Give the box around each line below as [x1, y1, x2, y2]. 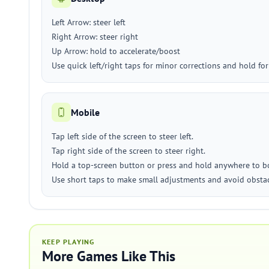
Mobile [71, 106, 100, 118]
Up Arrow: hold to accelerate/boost [52, 46, 180, 56]
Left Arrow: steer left [52, 17, 125, 28]
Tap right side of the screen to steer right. [52, 145, 205, 156]
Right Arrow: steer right [52, 31, 138, 42]
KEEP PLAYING [42, 237, 95, 246]
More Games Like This [42, 247, 175, 265]
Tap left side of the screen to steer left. [52, 131, 193, 142]
